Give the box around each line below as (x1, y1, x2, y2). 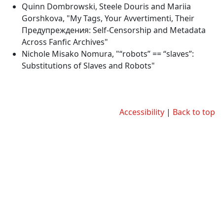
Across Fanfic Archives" (22, 37, 108, 47)
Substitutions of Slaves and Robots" (22, 60, 155, 71)
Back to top (173, 107, 215, 117)
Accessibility (119, 107, 164, 117)
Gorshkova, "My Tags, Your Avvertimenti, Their (22, 13, 194, 24)
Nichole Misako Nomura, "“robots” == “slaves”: (22, 48, 194, 59)
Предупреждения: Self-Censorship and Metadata (22, 25, 206, 36)
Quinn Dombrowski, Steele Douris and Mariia (22, 1, 191, 12)
